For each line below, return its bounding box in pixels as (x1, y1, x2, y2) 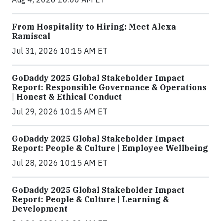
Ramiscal (12, 31, 50, 41)
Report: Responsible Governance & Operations (12, 82, 207, 92)
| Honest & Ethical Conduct (12, 92, 122, 102)
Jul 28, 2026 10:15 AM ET (12, 158, 108, 168)
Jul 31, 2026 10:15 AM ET (12, 46, 108, 56)
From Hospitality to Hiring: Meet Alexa (12, 22, 176, 32)
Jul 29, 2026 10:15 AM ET (12, 107, 108, 116)
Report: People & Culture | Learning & (12, 194, 169, 204)
